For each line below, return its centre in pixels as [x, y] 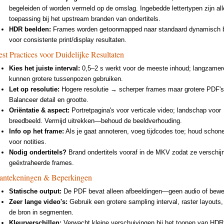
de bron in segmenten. [41, 212]
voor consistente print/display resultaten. [67, 39]
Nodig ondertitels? [37, 152]
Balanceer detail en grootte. [48, 99]
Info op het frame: [36, 131]
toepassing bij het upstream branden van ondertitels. [84, 18]
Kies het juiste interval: [44, 68]
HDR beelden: [30, 29]
